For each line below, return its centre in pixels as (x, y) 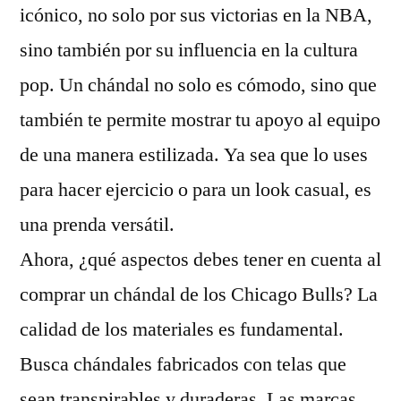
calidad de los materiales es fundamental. (182, 329)
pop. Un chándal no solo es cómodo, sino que (198, 85)
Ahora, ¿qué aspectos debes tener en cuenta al (200, 260)
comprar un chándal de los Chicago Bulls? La (199, 294)
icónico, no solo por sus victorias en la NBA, (196, 15)
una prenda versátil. (97, 225)
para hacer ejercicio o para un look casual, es (196, 190)
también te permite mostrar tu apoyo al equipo (200, 120)
